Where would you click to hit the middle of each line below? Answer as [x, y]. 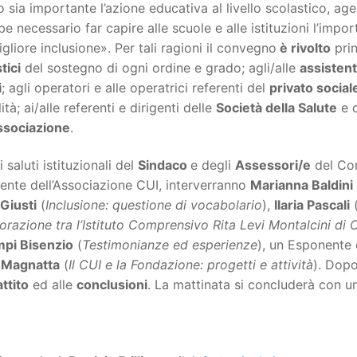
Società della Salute [277, 107]
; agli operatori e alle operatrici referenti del [135, 87]
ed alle [53, 285]
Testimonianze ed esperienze [170, 245]
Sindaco [164, 165]
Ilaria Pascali [312, 205]
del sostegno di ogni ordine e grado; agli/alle [160, 67]
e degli [213, 165]
